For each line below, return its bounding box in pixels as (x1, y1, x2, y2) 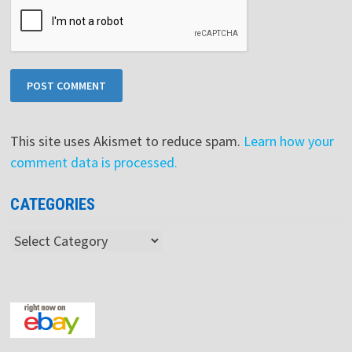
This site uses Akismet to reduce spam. (9, 131, 244, 150)
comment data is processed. (9, 152, 178, 171)
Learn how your (243, 131, 334, 150)
